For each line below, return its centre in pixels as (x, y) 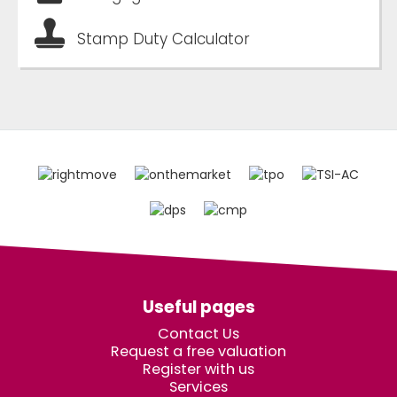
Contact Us (198, 334)
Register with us (198, 370)
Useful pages (198, 307)
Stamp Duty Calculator (163, 39)
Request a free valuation (198, 352)
